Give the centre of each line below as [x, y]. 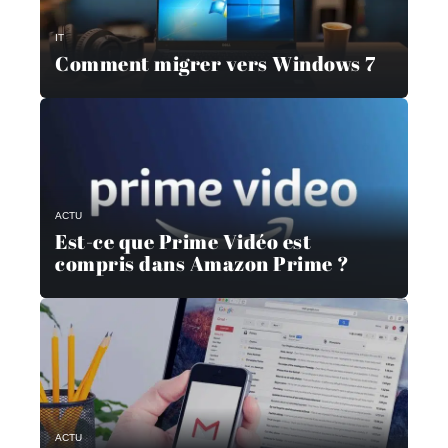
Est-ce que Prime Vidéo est [183, 241]
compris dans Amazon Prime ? [202, 263]
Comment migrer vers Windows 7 [215, 63]
